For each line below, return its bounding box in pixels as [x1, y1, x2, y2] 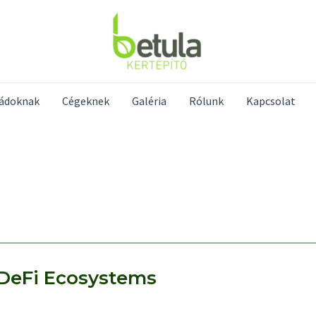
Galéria [131, 94, 166, 108]
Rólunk [188, 94, 224, 108]
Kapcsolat [245, 94, 296, 108]
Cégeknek [61, 94, 109, 108]
